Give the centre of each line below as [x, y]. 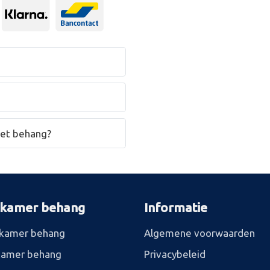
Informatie [176, 207]
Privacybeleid [175, 254]
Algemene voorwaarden [199, 233]
